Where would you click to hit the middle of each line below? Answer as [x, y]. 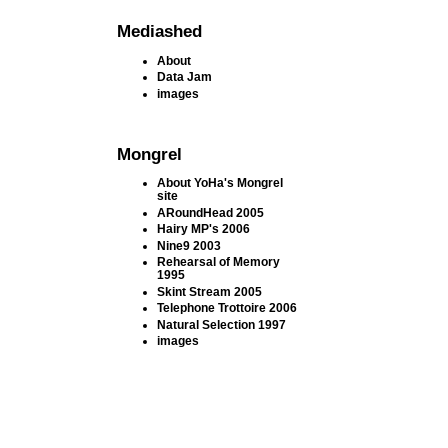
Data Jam [185, 77]
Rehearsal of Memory [219, 262]
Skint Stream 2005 [210, 291]
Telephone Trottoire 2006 [227, 308]
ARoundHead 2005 [211, 212]
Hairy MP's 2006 [204, 229]
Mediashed [160, 31]
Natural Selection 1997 [222, 324]
